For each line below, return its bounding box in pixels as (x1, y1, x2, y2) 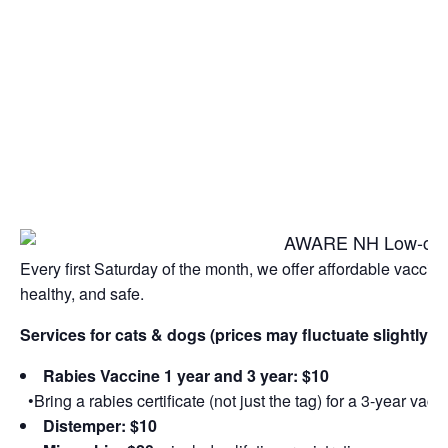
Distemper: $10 (43, 413, 157, 437)
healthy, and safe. (20, 281, 144, 305)
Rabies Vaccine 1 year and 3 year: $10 (43, 363, 329, 387)
